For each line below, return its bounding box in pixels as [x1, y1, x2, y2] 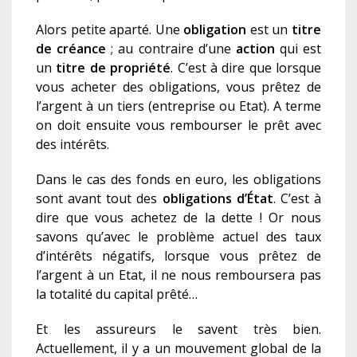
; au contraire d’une [106, 40, 236, 58]
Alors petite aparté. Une [36, 21, 184, 39]
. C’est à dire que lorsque [171, 59, 321, 77]
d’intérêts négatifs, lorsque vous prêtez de [36, 247, 321, 265]
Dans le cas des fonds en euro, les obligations [36, 171, 321, 189]
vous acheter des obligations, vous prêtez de [36, 78, 321, 96]
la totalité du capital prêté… [36, 285, 198, 304]
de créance [36, 40, 107, 58]
